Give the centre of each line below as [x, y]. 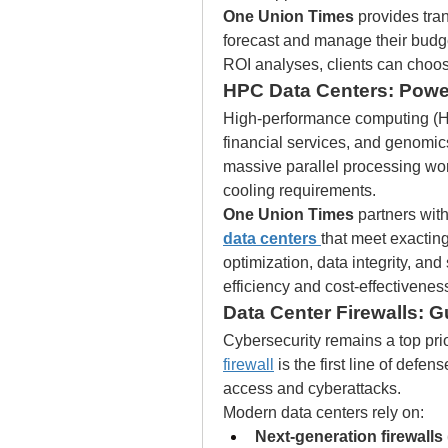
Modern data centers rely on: [323, 412]
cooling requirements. [299, 190]
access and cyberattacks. [312, 388]
